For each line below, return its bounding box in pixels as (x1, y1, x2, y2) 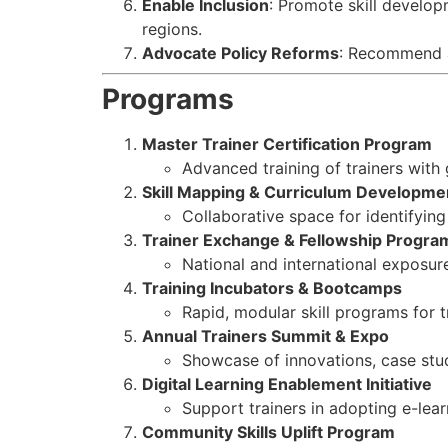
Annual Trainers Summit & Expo (142, 325, 389, 346)
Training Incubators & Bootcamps (142, 277, 402, 298)
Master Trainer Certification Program (142, 133, 432, 154)
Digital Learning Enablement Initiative (142, 373, 432, 394)
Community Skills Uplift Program (142, 421, 395, 442)
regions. (142, 18, 202, 39)
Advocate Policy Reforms (142, 42, 339, 63)
